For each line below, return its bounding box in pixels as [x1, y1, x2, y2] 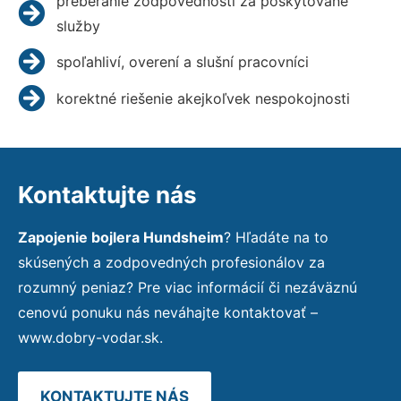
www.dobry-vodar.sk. [18, 328, 163, 346]
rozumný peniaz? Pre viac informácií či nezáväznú [18, 277, 357, 296]
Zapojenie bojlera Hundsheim [18, 227, 224, 246]
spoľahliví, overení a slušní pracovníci [55, 52, 309, 71]
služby [55, 16, 100, 35]
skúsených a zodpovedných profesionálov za [18, 252, 325, 271]
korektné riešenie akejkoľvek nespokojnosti [55, 89, 350, 107]
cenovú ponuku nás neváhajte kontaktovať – [18, 303, 318, 321]
